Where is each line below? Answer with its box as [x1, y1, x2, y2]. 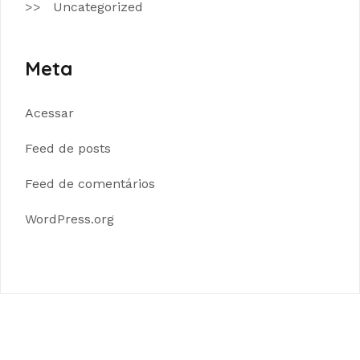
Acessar [25, 104, 74, 121]
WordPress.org [25, 211, 114, 227]
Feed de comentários [25, 175, 155, 191]
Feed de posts [25, 140, 111, 156]
